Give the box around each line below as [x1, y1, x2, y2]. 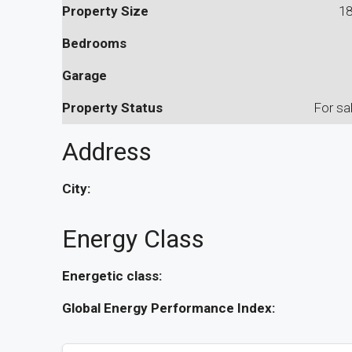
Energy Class [62, 223, 204, 254]
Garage [62, 67, 107, 83]
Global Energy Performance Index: [62, 299, 275, 316]
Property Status [62, 99, 163, 115]
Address [62, 136, 152, 167]
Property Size [62, 2, 148, 19]
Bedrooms [62, 35, 126, 51]
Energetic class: [62, 267, 162, 284]
